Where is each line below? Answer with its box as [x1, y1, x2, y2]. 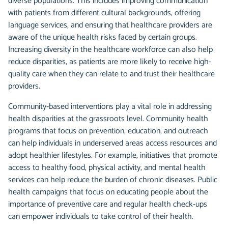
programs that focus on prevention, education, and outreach [8, 124, 208, 138]
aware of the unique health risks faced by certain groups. [8, 31, 197, 45]
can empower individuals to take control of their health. [8, 210, 193, 224]
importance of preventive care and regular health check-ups [8, 197, 207, 212]
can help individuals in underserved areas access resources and [8, 136, 217, 151]
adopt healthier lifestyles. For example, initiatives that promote [8, 149, 217, 163]
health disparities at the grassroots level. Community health [8, 112, 208, 126]
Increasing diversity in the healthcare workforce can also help [8, 43, 213, 57]
